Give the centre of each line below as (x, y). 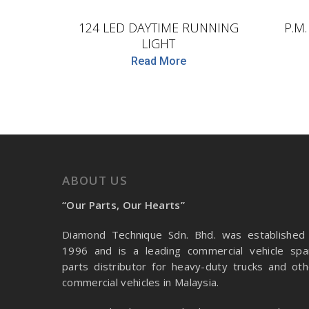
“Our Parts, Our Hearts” (123, 205)
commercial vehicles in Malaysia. (142, 282)
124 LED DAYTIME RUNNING (158, 28)
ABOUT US (95, 180)
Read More (158, 61)
